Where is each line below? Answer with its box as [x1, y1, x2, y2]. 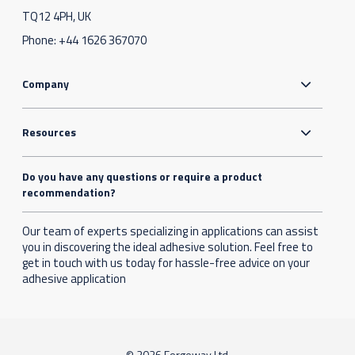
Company [22, 75, 70, 93]
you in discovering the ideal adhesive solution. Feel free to [22, 238, 314, 257]
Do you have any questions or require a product [22, 168, 263, 185]
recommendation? [22, 184, 116, 201]
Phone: [22, 31, 59, 50]
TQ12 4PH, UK [22, 7, 92, 26]
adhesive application [22, 269, 127, 288]
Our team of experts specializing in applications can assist [22, 222, 319, 241]
